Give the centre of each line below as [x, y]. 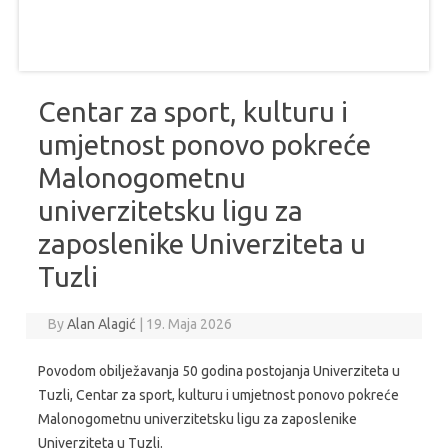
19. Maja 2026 [188, 323]
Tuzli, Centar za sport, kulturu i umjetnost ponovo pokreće [218, 394]
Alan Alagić [102, 323]
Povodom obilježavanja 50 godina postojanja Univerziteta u [219, 370]
